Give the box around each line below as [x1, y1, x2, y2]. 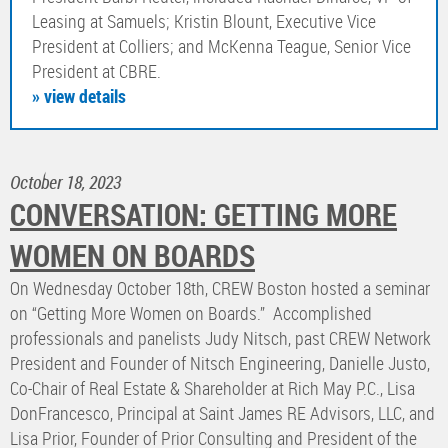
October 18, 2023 [10, 170, 121, 195]
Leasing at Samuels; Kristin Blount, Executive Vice [32, 9, 376, 34]
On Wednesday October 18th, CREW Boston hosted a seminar [10, 276, 430, 301]
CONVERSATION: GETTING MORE [10, 194, 397, 236]
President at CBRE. [32, 59, 165, 84]
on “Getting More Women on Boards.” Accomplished [10, 301, 372, 326]
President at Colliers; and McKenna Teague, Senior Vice [32, 34, 411, 59]
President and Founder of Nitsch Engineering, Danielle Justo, [10, 351, 430, 376]
